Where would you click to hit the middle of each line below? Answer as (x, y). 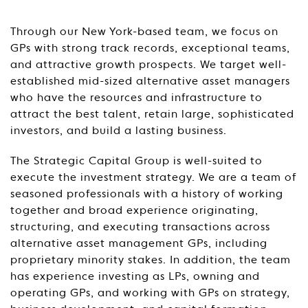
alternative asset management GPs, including (139, 244)
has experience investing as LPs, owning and (135, 277)
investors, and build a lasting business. (119, 131)
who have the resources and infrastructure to (136, 98)
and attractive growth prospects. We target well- (148, 65)
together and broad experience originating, (134, 211)
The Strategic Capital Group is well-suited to (136, 162)
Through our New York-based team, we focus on (144, 32)
